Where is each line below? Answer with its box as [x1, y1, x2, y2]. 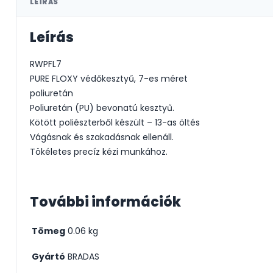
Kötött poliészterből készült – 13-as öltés [30, 116, 200, 129]
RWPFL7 [30, 58, 62, 71]
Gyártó [32, 250, 65, 263]
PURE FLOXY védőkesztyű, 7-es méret [30, 73, 188, 85]
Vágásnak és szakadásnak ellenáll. [30, 131, 174, 144]
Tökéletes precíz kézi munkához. [30, 146, 168, 158]
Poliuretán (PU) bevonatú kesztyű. [30, 102, 174, 115]
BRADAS [68, 250, 99, 263]
